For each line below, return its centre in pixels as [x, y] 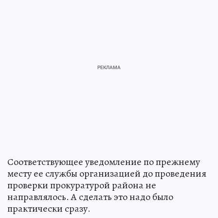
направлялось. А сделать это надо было [90, 197]
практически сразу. [49, 209]
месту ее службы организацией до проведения [107, 174]
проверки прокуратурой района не [82, 185]
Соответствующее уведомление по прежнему [104, 162]
